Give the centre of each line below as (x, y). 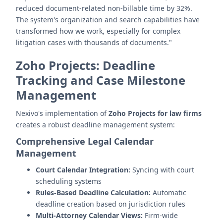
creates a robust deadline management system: (95, 125)
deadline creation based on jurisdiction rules (111, 204)
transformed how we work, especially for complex (98, 31)
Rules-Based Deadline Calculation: (93, 193)
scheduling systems (69, 181)
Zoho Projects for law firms (155, 113)
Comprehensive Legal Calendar (85, 141)
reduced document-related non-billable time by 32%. (104, 8)
